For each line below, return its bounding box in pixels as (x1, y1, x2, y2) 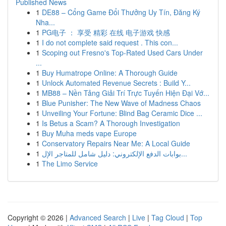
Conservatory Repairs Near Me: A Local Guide (42, 138, 190, 148)
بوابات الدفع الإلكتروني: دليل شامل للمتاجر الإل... (181, 148, 187, 158)
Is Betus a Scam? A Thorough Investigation (42, 118, 180, 128)
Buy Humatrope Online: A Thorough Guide (42, 68, 178, 78)
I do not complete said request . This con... (42, 37, 178, 47)
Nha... (36, 17, 55, 27)
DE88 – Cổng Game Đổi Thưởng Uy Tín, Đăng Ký (42, 7, 200, 17)
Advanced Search (70, 212, 126, 222)
